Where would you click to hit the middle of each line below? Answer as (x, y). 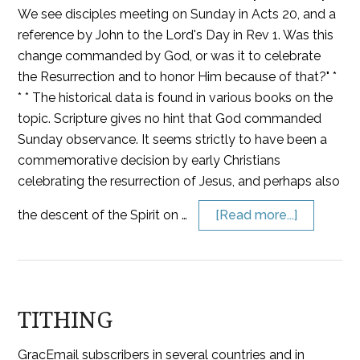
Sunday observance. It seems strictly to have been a (173, 139)
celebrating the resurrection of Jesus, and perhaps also (179, 181)
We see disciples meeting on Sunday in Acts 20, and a (177, 14)
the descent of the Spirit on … (104, 215)
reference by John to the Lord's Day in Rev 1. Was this (176, 35)
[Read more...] (257, 215)
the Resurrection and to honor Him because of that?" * (178, 77)
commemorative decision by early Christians (149, 160)
